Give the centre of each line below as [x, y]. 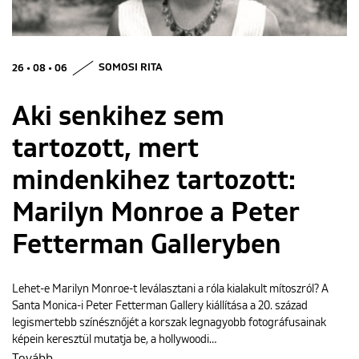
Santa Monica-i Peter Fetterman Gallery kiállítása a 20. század [160, 306]
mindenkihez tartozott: [154, 181]
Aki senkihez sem [118, 117]
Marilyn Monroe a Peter [155, 213]
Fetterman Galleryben [147, 245]
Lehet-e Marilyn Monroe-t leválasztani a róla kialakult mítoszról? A [170, 289]
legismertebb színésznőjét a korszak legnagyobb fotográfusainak [169, 323]
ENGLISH [179, 52]
